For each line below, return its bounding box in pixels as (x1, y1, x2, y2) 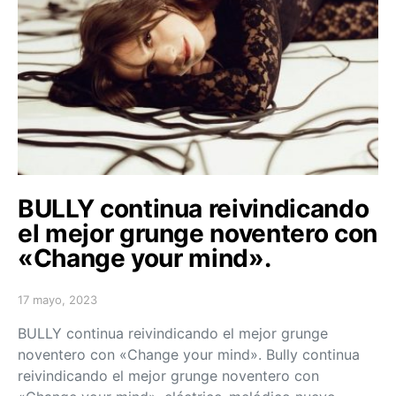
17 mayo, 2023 (18, 292, 97, 307)
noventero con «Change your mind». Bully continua (18, 345, 360, 363)
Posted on (17, 299, 73, 314)
